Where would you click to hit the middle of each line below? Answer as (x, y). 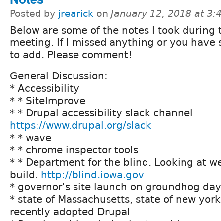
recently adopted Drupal (70, 212)
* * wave (31, 138)
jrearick (76, 14)
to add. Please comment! (71, 55)
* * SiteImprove (48, 101)
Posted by (34, 14)
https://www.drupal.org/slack (81, 126)
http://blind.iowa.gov (92, 175)
